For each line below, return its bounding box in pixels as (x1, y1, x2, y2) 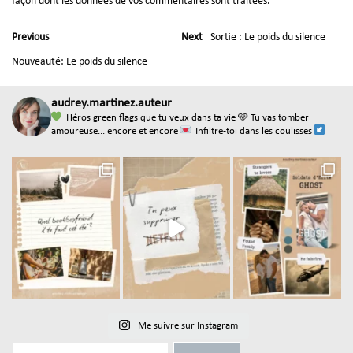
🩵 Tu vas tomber (236, 112, 309, 123)
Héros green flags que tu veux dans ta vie (64, 112, 236, 123)
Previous (12, 32, 49, 44)
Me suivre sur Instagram (137, 321, 238, 332)
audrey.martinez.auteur (51, 97, 172, 110)
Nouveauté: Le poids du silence (12, 56, 147, 69)
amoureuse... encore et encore (51, 125, 178, 136)
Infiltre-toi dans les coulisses (193, 125, 314, 136)
